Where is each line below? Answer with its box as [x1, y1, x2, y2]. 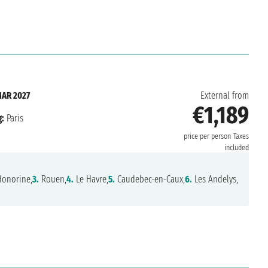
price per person [183, 132, 231, 142]
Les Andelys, [191, 173, 238, 185]
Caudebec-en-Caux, [114, 173, 185, 185]
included [224, 143, 249, 153]
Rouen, [38, 173, 66, 185]
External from [200, 90, 249, 102]
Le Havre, [73, 173, 108, 185]
